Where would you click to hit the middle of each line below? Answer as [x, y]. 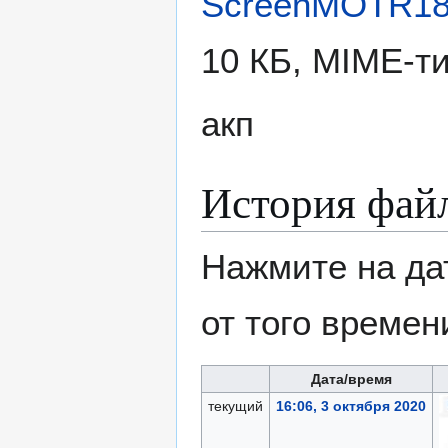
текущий [235, 406]
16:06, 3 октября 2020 [350, 406]
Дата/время [351, 379]
